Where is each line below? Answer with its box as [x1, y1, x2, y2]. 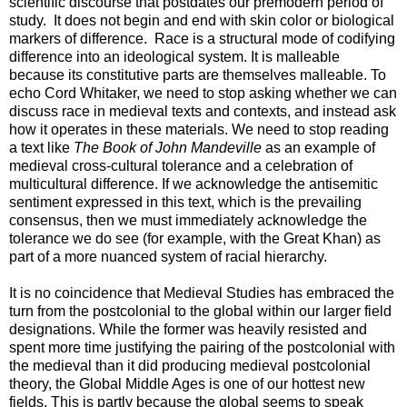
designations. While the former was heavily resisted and [9, 321, 367, 337]
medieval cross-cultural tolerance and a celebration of [9, 157, 352, 174]
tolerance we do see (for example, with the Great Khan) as [9, 230, 381, 246]
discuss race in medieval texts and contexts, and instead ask [9, 103, 396, 119]
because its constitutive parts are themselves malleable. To [9, 66, 386, 83]
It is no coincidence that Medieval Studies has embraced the [9, 284, 394, 301]
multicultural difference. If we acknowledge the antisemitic [9, 175, 378, 192]
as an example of [262, 139, 375, 155]
